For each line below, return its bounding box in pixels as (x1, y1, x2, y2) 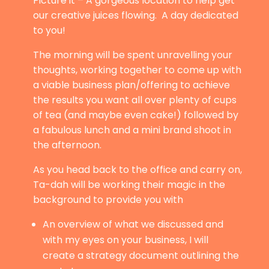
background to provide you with (32, 192, 183, 207)
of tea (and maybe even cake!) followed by (32, 107, 238, 122)
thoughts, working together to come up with (32, 62, 241, 77)
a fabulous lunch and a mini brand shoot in (32, 122, 231, 137)
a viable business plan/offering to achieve (32, 77, 230, 92)
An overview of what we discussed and (42, 217, 223, 231)
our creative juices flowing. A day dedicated (32, 8, 238, 22)
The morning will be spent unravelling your (32, 47, 232, 62)
